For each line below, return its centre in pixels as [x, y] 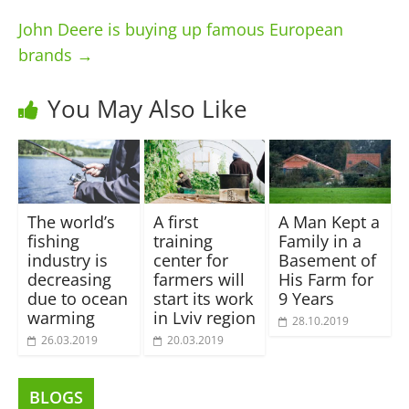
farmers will [199, 279]
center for [190, 260]
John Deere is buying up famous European [180, 29]
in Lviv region [204, 317]
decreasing [69, 279]
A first [175, 221]
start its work [203, 298]
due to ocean [77, 298]
